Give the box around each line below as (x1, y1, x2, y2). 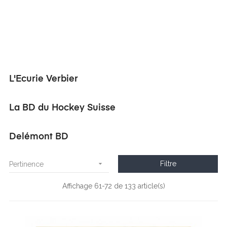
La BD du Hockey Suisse (9, 103, 116, 112)
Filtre (160, 160, 176, 168)
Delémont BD (9, 132, 68, 141)
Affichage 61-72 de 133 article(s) (62, 182, 165, 190)
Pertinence (9, 160, 44, 168)
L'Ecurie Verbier (9, 74, 78, 84)
